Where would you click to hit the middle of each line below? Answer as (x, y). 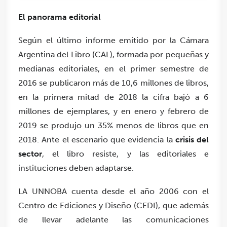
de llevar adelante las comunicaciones (113, 220)
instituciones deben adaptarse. (76, 168)
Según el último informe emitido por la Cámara (113, 41)
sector (30, 154)
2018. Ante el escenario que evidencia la (96, 140)
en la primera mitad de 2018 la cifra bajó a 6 (113, 97)
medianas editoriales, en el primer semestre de (113, 69)
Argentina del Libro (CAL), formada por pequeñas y (113, 55)
